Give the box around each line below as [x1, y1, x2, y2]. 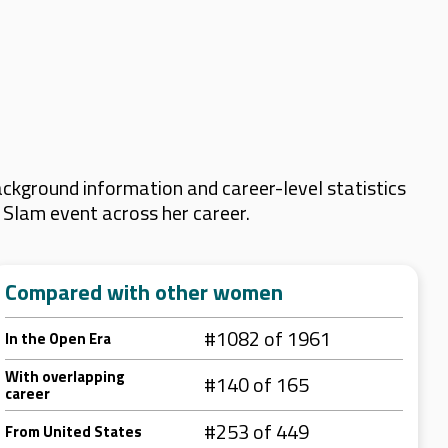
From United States [5, 420, 142, 443]
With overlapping [5, 365, 125, 388]
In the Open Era [5, 327, 111, 350]
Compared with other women [5, 275, 283, 309]
